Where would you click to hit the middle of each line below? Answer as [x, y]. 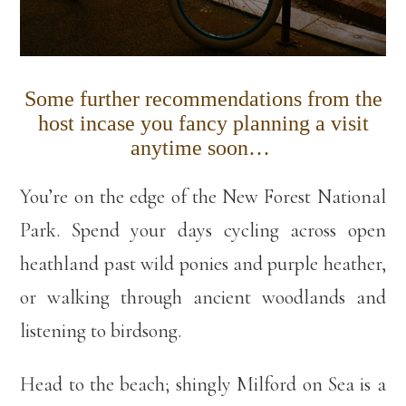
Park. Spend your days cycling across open [203, 231]
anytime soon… [203, 148]
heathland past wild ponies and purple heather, [203, 264]
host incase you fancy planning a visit [203, 124]
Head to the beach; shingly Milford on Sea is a [203, 385]
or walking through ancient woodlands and [203, 298]
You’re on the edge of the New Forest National [203, 197]
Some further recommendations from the [203, 99]
